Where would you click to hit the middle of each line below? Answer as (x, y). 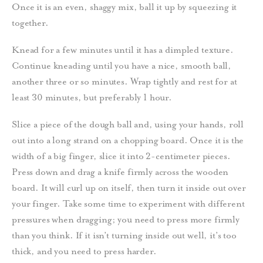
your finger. (38, 203)
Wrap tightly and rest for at (183, 82)
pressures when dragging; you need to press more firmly (126, 219)
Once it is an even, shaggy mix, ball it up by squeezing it (124, 7)
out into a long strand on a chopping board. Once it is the (128, 140)
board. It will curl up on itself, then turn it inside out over (129, 188)
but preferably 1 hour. (128, 98)
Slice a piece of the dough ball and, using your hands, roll (128, 124)
